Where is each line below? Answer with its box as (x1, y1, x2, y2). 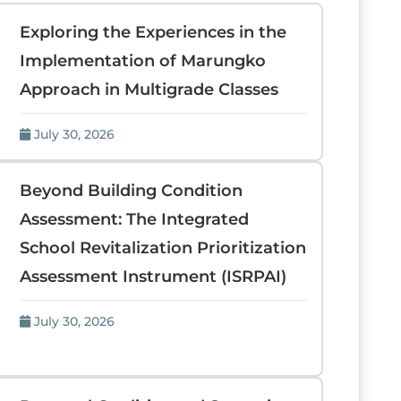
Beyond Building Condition (19, 181, 243, 200)
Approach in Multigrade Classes (19, 80, 278, 99)
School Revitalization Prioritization (19, 238, 306, 258)
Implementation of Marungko (19, 51, 266, 71)
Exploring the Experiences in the (19, 22, 286, 42)
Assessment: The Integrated (19, 209, 249, 229)
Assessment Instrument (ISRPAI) (19, 267, 286, 286)
